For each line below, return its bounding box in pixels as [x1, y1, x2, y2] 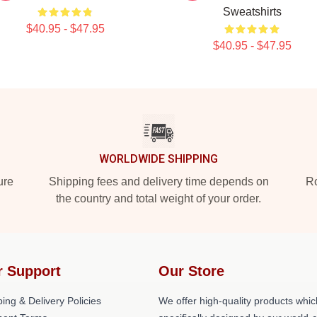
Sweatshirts [222, 6, 282, 18]
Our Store [158, 263, 224, 279]
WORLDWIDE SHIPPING [99, 152, 218, 166]
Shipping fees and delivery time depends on [48, 175, 269, 188]
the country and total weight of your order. [56, 192, 261, 204]
